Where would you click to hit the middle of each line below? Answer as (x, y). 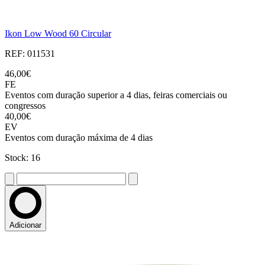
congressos (25, 106)
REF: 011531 (30, 54)
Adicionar (25, 225)
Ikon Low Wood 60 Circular (58, 34)
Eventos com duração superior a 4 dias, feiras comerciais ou (116, 95)
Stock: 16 (22, 158)
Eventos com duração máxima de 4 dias (79, 138)
